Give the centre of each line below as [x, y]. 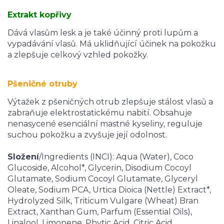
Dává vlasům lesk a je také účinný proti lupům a [103, 33]
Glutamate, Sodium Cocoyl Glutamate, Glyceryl [103, 179]
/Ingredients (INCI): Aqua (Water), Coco [116, 157]
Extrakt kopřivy [39, 15]
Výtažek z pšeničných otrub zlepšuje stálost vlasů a [110, 102]
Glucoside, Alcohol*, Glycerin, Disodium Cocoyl [99, 168]
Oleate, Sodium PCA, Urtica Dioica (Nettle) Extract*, [109, 190]
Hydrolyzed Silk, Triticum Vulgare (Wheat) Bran [103, 201]
